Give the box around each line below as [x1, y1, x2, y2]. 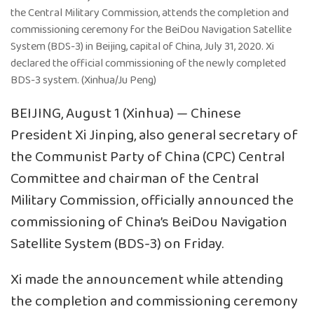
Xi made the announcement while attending [11, 268, 283, 292]
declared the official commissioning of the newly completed [11, 54, 286, 72]
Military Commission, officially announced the [11, 189, 294, 212]
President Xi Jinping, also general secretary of [11, 123, 298, 147]
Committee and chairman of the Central [11, 167, 259, 191]
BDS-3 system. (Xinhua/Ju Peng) [11, 71, 156, 89]
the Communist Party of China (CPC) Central [11, 145, 285, 169]
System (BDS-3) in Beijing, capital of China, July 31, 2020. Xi [11, 37, 274, 55]
